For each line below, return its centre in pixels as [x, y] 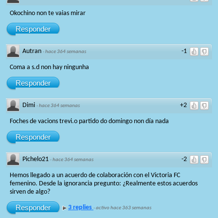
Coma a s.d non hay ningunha [49, 67]
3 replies [81, 207]
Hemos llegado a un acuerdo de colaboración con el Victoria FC [95, 175]
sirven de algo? [30, 192]
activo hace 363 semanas [124, 208]
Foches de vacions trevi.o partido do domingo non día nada [89, 121]
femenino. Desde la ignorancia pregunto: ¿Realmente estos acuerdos [104, 183]
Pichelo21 [36, 159]
